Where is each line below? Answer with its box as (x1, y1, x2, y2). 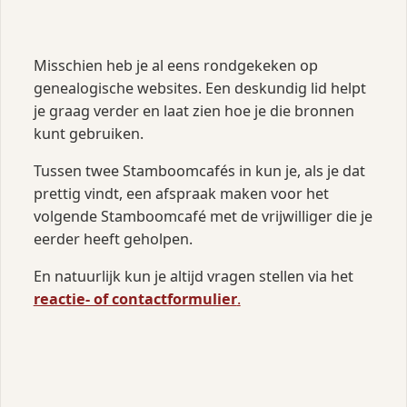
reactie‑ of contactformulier (33, 289, 237, 310)
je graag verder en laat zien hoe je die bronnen (33, 100, 354, 121)
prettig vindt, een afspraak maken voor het (33, 183, 329, 203)
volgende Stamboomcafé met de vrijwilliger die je (33, 205, 372, 226)
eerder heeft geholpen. (33, 228, 193, 249)
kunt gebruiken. (33, 123, 144, 144)
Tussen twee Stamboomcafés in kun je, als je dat (33, 160, 365, 181)
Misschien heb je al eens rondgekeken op (33, 55, 318, 75)
